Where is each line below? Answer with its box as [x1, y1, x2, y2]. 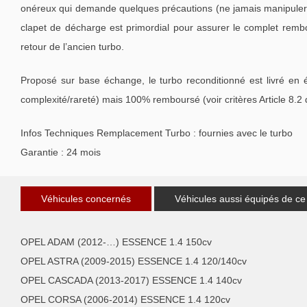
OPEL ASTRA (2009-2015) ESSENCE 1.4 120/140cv [21, 255, 247, 267]
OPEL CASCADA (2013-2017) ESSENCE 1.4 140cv [21, 274, 242, 286]
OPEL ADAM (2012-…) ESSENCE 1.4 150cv [21, 236, 212, 247]
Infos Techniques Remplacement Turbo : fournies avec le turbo [21, 127, 293, 138]
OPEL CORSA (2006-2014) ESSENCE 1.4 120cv [21, 293, 230, 305]
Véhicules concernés [41, 193, 131, 204]
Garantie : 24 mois [21, 146, 101, 158]
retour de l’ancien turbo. [21, 40, 124, 52]
